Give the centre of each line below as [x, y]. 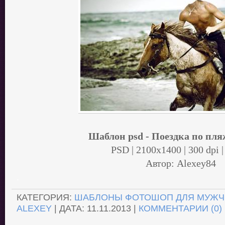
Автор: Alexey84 [181, 163]
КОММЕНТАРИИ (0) [180, 208]
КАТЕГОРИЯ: [45, 197]
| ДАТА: [69, 208]
